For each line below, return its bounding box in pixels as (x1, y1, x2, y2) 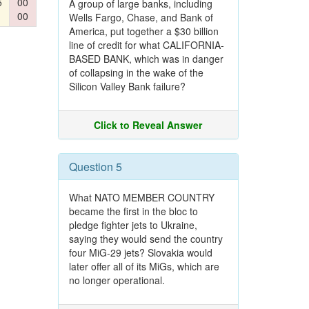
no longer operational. (68, 273, 165, 287)
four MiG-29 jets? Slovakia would (68, 246, 212, 259)
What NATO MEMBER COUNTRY (68, 190, 215, 204)
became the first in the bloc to (68, 204, 198, 218)
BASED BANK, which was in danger (68, 52, 223, 66)
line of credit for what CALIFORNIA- (68, 38, 224, 52)
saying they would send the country (68, 232, 223, 246)
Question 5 (68, 159, 122, 175)
